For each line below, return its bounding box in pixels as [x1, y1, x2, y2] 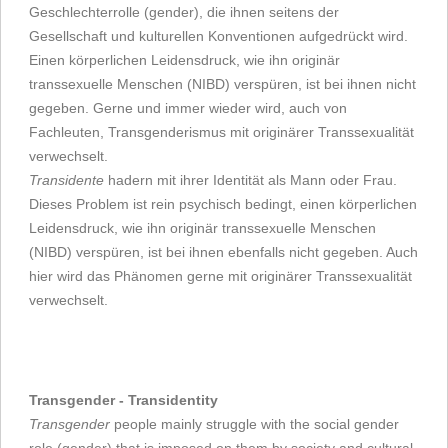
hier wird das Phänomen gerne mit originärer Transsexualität [29, 268, 412, 285]
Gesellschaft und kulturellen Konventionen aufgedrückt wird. [29, 28, 408, 45]
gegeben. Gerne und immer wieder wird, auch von [29, 100, 347, 117]
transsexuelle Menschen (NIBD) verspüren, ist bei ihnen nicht [29, 76, 416, 93]
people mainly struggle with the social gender [110, 416, 399, 433]
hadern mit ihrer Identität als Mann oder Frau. [104, 172, 397, 189]
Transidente [29, 172, 104, 189]
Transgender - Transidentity [29, 392, 218, 409]
